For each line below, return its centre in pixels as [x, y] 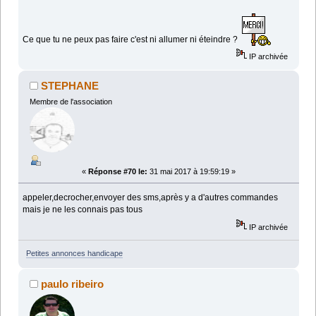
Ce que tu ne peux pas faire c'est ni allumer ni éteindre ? [133, 40]
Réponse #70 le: [118, 172]
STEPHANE [70, 86]
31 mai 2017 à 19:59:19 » [192, 172]
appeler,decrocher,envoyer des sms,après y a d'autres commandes [151, 198]
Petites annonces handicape [74, 253]
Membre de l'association [71, 102]
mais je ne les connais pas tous [83, 210]
